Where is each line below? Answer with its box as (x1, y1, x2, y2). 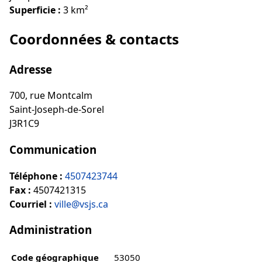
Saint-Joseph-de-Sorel (9, 103, 104, 116)
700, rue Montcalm (9, 89, 92, 102)
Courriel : (9, 197, 52, 211)
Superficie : (9, 3, 61, 16)
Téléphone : (9, 169, 63, 182)
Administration (9, 222, 92, 237)
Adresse (9, 61, 52, 77)
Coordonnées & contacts (9, 29, 179, 49)
